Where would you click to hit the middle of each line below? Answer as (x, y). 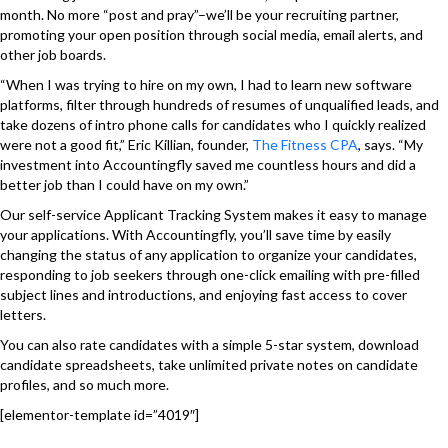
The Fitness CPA (305, 144)
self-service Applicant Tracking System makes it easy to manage (227, 214)
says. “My (392, 144)
